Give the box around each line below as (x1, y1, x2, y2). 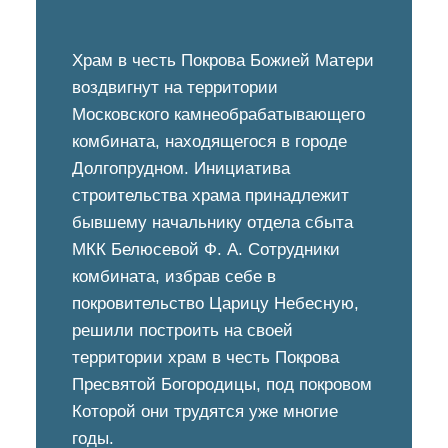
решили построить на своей (72, 321, 293, 340)
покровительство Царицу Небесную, (72, 294, 359, 313)
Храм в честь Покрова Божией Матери (72, 51, 374, 70)
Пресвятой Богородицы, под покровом (72, 375, 372, 394)
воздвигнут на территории (72, 78, 278, 97)
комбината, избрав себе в (72, 267, 276, 286)
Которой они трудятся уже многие (72, 402, 338, 421)
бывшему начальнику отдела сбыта (72, 213, 353, 232)
